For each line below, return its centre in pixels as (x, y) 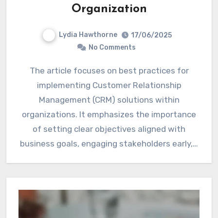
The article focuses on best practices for (32, 70)
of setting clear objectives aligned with (109, 129)
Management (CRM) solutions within (109, 100)
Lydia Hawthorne (88, 35)
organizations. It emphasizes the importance (109, 114)
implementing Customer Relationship (109, 85)
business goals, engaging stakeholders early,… (109, 143)
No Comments (112, 47)
